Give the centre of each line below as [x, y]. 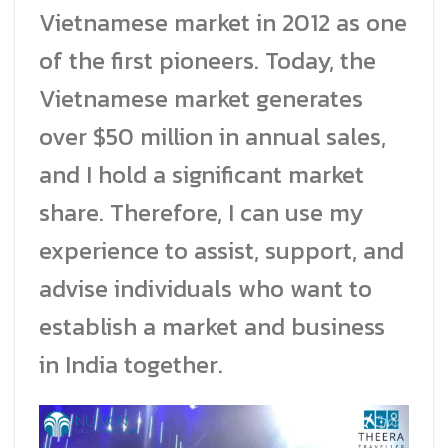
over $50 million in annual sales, [212, 137]
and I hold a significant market [201, 175]
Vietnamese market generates [201, 99]
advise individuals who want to [205, 289]
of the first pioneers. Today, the [207, 61]
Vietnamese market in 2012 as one [223, 23]
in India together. [131, 365]
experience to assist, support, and [221, 251]
